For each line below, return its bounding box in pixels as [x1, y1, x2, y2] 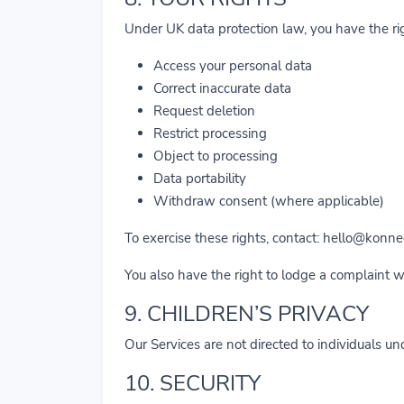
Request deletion [153, 102, 255, 120]
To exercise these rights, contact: [124, 229, 323, 247]
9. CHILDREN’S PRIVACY [124, 299, 369, 328]
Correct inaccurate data [153, 79, 291, 97]
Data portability [153, 170, 246, 188]
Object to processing [153, 147, 278, 165]
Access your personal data [153, 57, 312, 75]
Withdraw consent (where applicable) [153, 192, 384, 210]
